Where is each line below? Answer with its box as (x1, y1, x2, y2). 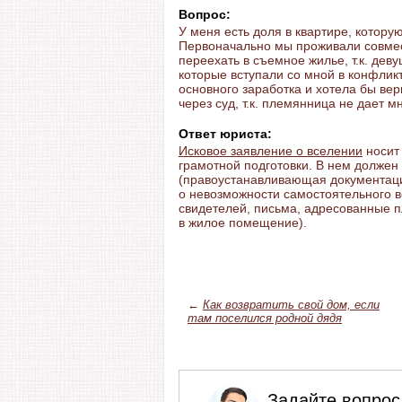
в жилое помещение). (179, 215, 307, 230)
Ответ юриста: (179, 127, 272, 141)
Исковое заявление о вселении (179, 144, 363, 158)
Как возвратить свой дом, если (203, 298, 380, 311)
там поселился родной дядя (188, 311, 342, 325)
